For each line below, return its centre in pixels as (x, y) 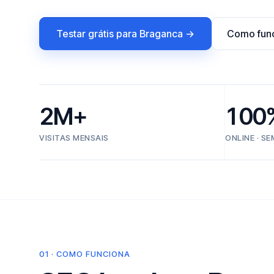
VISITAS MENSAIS (74, 138)
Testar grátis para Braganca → (125, 34)
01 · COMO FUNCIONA (85, 254)
